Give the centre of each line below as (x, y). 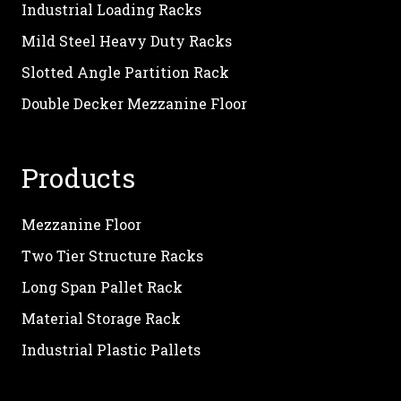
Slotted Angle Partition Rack (125, 72)
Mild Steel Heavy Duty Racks (127, 40)
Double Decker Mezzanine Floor (134, 103)
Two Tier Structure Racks (112, 255)
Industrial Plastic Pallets (111, 349)
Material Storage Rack (101, 318)
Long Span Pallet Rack (102, 286)
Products (78, 177)
